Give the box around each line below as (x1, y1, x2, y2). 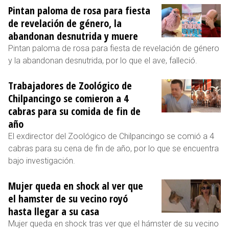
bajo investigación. (8, 155, 75, 166)
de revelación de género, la (8, 16, 122, 30)
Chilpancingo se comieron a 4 (8, 91, 128, 105)
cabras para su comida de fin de (8, 104, 141, 118)
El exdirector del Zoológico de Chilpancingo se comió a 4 (8, 131, 214, 141)
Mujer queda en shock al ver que (8, 178, 143, 193)
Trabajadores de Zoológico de (8, 78, 132, 93)
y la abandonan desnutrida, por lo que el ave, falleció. (8, 55, 197, 65)
